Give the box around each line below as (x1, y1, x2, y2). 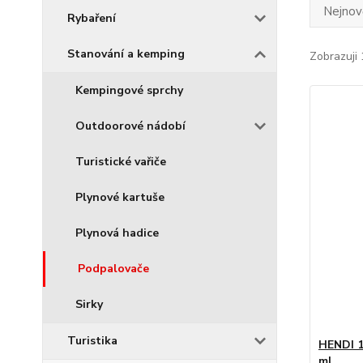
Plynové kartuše (75, 190, 164, 205)
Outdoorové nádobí (75, 118, 186, 134)
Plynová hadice (75, 225, 159, 241)
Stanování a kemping (67, 46, 185, 62)
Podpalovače (78, 261, 149, 276)
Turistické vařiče (75, 154, 166, 169)
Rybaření (67, 11, 116, 26)
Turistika (67, 333, 117, 348)
